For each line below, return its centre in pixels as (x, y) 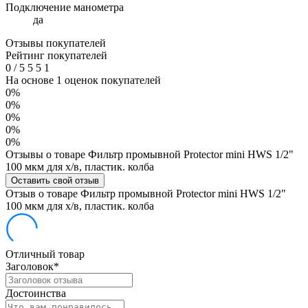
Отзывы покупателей (56, 43)
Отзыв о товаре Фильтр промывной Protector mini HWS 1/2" (146, 193)
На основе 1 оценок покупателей (83, 80)
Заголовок (30, 266)
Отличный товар (45, 254)
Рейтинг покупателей (56, 55)
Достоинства (36, 293)
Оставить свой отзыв (55, 180)
